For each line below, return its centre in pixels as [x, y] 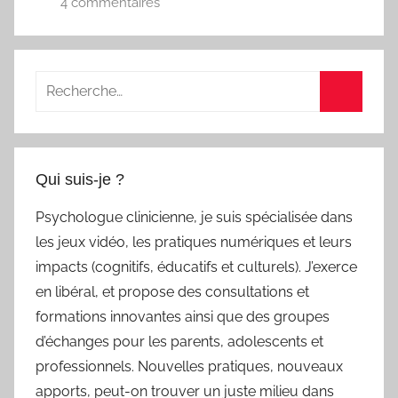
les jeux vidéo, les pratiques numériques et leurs [194, 243]
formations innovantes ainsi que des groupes [183, 317]
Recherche [70, 83]
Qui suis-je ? [80, 180]
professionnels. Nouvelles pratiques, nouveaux [189, 367]
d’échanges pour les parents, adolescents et [179, 342]
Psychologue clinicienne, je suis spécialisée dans [194, 218]
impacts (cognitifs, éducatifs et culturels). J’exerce [196, 267]
